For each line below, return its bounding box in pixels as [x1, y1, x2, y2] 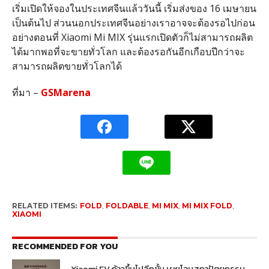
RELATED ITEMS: [11, 201, 77, 210]
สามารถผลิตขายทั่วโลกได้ [11, 59, 122, 73]
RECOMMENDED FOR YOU [11, 239, 118, 253]
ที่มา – [11, 85, 41, 99]
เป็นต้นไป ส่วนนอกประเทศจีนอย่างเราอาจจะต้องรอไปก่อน [11, 16, 255, 29]
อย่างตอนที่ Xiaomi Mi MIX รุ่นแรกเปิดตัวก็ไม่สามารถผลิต [11, 30, 253, 44]
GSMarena [40, 85, 91, 99]
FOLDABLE [105, 201, 148, 210]
